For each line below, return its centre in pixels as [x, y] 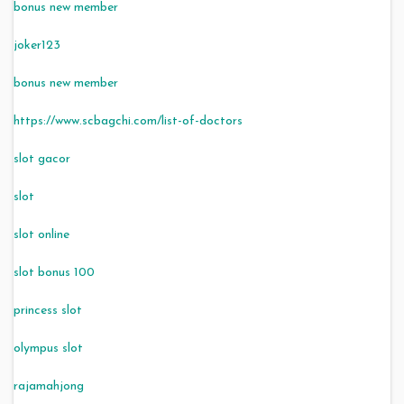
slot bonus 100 [54, 272]
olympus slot [48, 348]
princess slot [48, 310]
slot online [41, 234]
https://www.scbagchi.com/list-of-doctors [128, 121]
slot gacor [42, 159]
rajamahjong [49, 386]
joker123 [37, 45]
